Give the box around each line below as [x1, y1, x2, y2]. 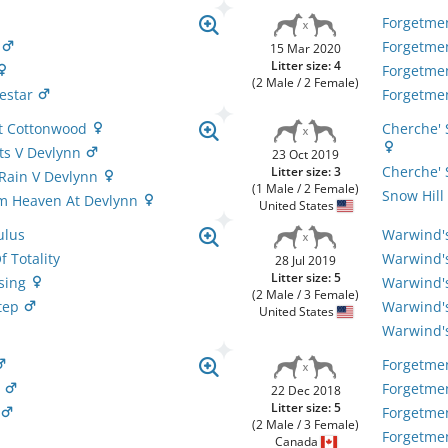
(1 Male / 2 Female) [252, 180, 360, 197]
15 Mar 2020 [270, 40, 342, 57]
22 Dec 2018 [270, 382, 341, 399]
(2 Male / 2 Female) [252, 74, 360, 91]
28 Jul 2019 [275, 252, 337, 269]
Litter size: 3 [270, 163, 341, 180]
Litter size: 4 [270, 57, 341, 74]
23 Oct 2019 [272, 146, 340, 163]
